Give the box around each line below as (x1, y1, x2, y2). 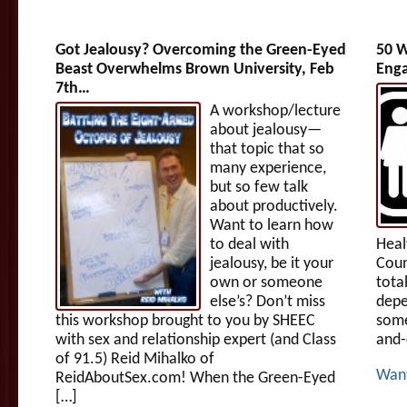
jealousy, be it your (210, 254, 333, 273)
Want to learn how (210, 216, 333, 234)
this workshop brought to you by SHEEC (55, 312, 315, 330)
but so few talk (210, 178, 308, 196)
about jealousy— (210, 121, 322, 139)
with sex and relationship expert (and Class (55, 331, 336, 349)
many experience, (210, 159, 326, 177)
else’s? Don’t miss (210, 293, 325, 311)
